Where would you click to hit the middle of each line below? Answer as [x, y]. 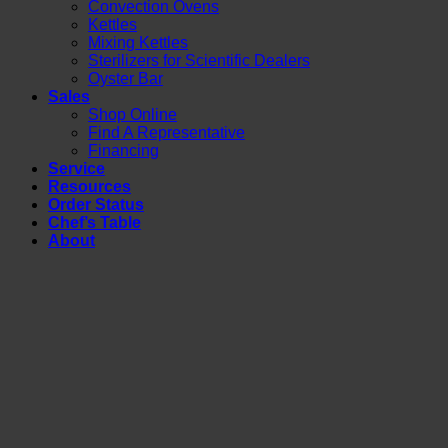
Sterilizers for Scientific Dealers [199, 61]
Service [76, 169]
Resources [89, 187]
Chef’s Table [94, 223]
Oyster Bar [125, 79]
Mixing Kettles [138, 43]
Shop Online [132, 115]
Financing [123, 151]
